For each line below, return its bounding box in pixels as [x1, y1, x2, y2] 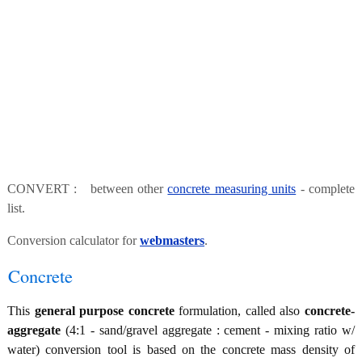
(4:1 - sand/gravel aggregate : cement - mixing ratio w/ [61, 323, 355, 338]
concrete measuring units [167, 182, 297, 196]
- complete [296, 182, 356, 196]
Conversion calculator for [7, 234, 140, 248]
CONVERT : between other [7, 182, 168, 196]
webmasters [140, 234, 204, 248]
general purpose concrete [34, 304, 175, 318]
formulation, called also [174, 304, 305, 318]
